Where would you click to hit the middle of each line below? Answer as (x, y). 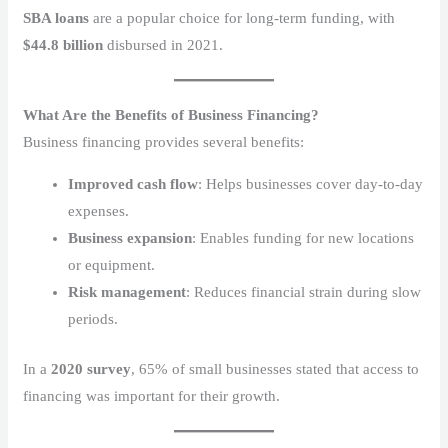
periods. (93, 319)
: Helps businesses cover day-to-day (311, 184)
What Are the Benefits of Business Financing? (171, 115)
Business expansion (130, 238)
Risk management (127, 292)
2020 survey (91, 368)
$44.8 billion (63, 45)
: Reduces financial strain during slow (304, 292)
